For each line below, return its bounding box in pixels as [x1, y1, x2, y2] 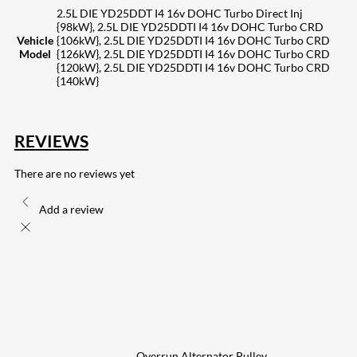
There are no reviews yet [14, 167, 135, 181]
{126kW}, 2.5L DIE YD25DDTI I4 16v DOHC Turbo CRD [57, 46, 330, 61]
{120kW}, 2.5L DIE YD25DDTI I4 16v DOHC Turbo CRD [57, 60, 330, 74]
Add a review [39, 202, 104, 217]
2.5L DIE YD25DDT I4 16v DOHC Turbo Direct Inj [57, 6, 303, 20]
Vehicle [17, 33, 53, 47]
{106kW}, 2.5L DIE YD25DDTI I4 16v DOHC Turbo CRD [57, 33, 330, 47]
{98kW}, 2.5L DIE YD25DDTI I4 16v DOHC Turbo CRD [57, 19, 324, 33]
